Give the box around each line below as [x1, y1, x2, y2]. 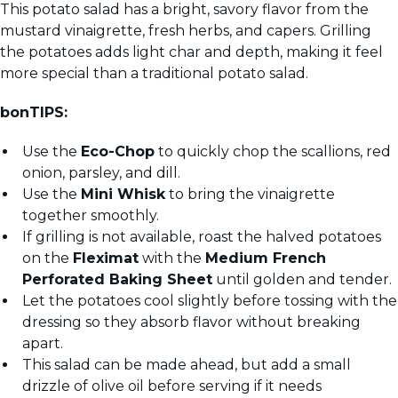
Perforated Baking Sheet [22, 271, 212, 289]
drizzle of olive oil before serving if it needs [22, 378, 322, 395]
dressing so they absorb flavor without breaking [22, 314, 361, 331]
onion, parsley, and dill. [22, 164, 180, 182]
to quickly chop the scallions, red [155, 143, 391, 161]
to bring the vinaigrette [165, 186, 335, 203]
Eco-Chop [81, 143, 155, 161]
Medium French [205, 250, 326, 267]
